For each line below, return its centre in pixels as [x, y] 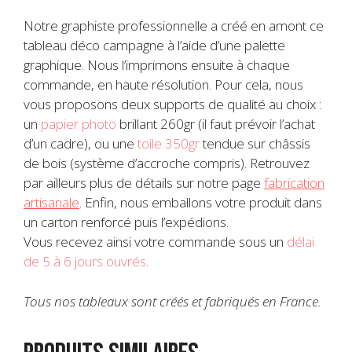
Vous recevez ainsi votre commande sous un [155, 242]
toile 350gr [169, 144]
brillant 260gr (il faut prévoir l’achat [216, 124]
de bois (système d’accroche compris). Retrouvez [167, 163]
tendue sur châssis [255, 144]
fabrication [294, 183]
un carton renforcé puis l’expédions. [126, 222]
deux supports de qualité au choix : [221, 104]
